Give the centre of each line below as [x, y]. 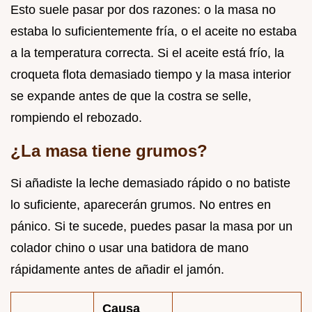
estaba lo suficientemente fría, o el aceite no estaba [154, 32]
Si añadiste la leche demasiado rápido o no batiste [150, 184]
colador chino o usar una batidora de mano [130, 248]
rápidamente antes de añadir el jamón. [117, 270]
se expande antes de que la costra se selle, [131, 96]
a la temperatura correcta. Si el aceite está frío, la [147, 53]
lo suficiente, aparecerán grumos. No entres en [141, 205]
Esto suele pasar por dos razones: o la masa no [143, 10]
